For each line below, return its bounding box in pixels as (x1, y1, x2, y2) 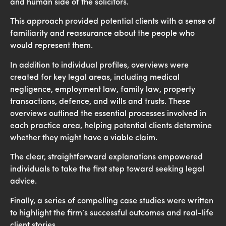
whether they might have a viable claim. (10, 134, 157, 142)
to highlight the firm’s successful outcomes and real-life (10, 209, 213, 217)
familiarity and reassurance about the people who (10, 30, 195, 38)
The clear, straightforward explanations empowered (10, 153, 203, 162)
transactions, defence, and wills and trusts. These (10, 97, 190, 106)
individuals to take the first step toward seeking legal (10, 165, 204, 174)
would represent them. (10, 42, 93, 50)
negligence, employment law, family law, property (10, 85, 195, 94)
